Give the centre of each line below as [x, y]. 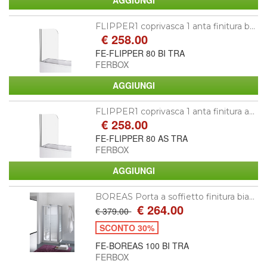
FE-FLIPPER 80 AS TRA [142, 138]
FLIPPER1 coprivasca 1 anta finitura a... [175, 111]
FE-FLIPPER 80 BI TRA [140, 53]
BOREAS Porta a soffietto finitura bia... [175, 196]
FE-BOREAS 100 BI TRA [142, 245]
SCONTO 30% [127, 227]
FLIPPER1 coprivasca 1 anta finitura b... [176, 26]
